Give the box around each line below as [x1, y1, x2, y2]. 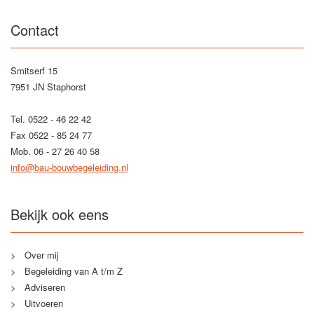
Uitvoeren [25, 296, 63, 310]
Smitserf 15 [11, 64, 57, 77]
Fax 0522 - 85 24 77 [11, 128, 92, 142]
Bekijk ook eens [11, 204, 109, 224]
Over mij [25, 248, 59, 261]
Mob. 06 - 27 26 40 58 [11, 144, 100, 158]
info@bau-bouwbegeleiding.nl [11, 161, 128, 174]
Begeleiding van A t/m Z [25, 264, 123, 278]
